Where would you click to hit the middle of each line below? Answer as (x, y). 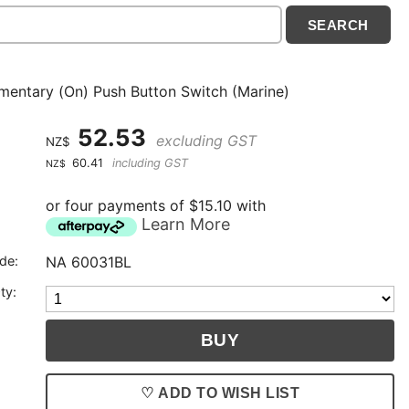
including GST (149, 163)
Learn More (186, 225)
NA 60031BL (89, 262)
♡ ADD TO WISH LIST (220, 393)
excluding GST (204, 141)
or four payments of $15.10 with (156, 206)
